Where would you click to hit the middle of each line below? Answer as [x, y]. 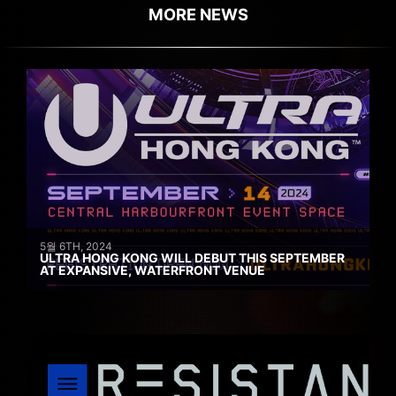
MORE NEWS [198, 14]
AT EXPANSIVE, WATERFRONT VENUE [152, 270]
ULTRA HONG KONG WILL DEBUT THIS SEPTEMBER [192, 257]
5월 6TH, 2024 [76, 246]
